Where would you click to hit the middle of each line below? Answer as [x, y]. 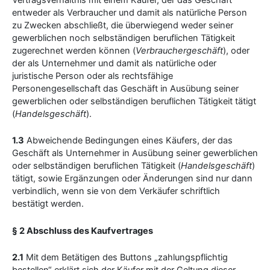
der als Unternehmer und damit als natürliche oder [114, 63]
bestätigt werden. [48, 204]
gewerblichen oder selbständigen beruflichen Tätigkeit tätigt [134, 101]
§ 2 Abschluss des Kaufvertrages [83, 231]
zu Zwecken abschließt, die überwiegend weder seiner [123, 25]
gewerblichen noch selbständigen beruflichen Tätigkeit [124, 38]
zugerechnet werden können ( [74, 50]
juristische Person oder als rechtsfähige [93, 76]
